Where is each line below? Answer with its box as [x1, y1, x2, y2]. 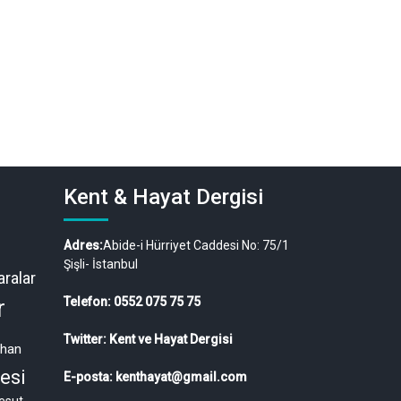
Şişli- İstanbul [64, 256, 138, 271]
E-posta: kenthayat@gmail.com [64, 369, 247, 384]
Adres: [64, 237, 103, 252]
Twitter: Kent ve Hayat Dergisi [64, 331, 233, 346]
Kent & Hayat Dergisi [64, 183, 263, 209]
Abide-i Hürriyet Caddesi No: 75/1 [103, 237, 289, 252]
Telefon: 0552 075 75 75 [64, 294, 200, 309]
